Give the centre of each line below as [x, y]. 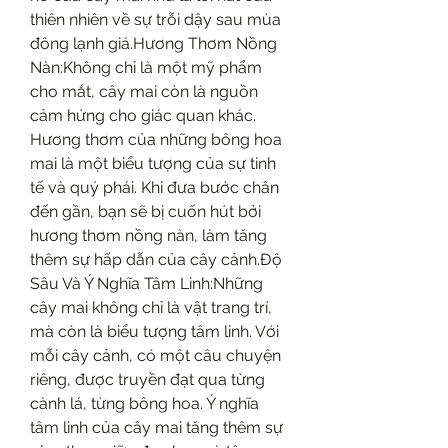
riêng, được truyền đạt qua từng [147, 379]
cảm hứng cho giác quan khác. [143, 115]
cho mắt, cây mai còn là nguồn [144, 91]
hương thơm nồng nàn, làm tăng [148, 235]
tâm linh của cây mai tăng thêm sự [156, 427]
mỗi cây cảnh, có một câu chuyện [155, 355]
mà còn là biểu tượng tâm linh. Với [154, 331]
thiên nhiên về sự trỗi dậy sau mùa [155, 19]
